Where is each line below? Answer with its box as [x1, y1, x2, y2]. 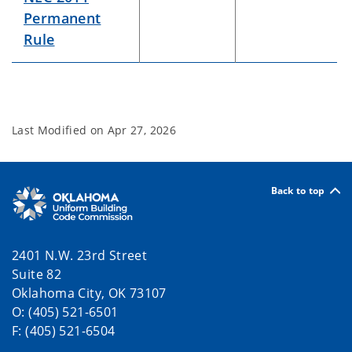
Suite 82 [12, 266, 62, 284]
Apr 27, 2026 [107, 123, 176, 137]
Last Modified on [12, 123, 108, 137]
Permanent [24, 9, 101, 27]
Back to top [270, 183, 325, 197]
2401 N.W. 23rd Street [12, 247, 148, 265]
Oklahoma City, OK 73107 [12, 284, 167, 302]
